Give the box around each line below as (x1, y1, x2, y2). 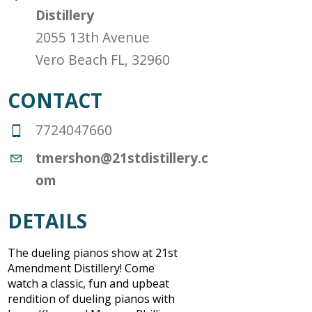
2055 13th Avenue (36, 27, 150, 47)
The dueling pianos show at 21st (8, 245, 178, 261)
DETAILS (8, 208, 88, 235)
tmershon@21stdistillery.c (36, 148, 209, 168)
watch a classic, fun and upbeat (8, 276, 170, 292)
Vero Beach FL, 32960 (36, 49, 171, 69)
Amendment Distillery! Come (8, 260, 155, 276)
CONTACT (8, 87, 103, 114)
